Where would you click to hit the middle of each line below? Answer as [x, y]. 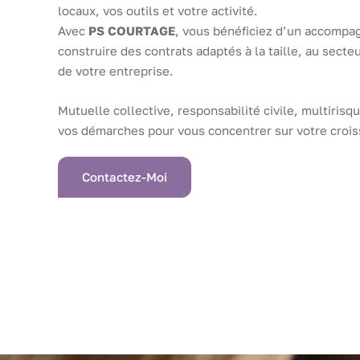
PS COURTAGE [132, 30]
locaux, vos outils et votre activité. [158, 10]
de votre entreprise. [116, 70]
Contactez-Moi [125, 176]
